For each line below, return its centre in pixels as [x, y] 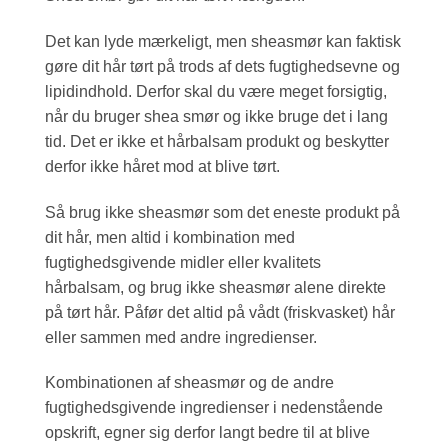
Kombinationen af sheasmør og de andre [189, 383]
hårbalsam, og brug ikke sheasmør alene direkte [215, 287]
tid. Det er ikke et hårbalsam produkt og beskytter [217, 141]
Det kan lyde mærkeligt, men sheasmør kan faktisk [223, 41]
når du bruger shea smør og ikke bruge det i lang [216, 116]
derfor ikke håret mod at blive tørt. [162, 166]
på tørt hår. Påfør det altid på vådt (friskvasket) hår [220, 312]
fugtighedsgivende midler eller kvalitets [183, 262]
